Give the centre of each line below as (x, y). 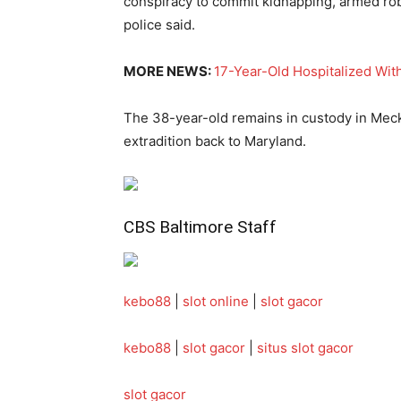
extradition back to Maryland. (215, 141)
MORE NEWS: (169, 71)
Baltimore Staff (218, 227)
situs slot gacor (305, 348)
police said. (159, 25)
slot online (216, 301)
